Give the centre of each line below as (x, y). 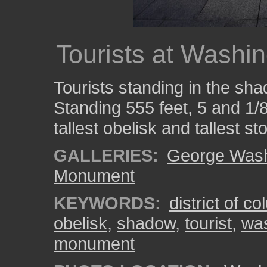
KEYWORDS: (107, 203)
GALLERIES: (106, 155)
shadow (146, 223)
